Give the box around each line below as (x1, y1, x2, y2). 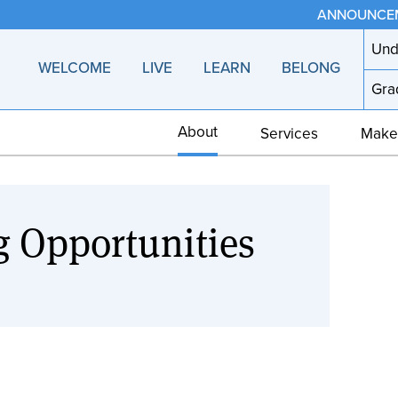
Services (260, 121, 318, 145)
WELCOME (37, 56, 111, 80)
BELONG (282, 56, 341, 80)
